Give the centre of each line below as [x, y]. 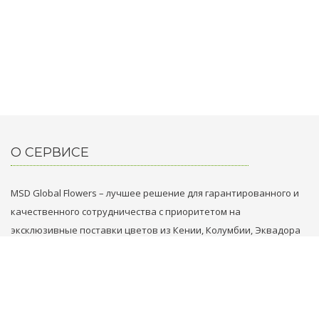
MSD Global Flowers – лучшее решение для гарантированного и [155, 193]
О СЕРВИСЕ [50, 152]
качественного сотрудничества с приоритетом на [126, 211]
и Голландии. [40, 249]
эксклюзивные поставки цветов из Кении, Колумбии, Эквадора [156, 230]
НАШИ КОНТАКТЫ [70, 288]
